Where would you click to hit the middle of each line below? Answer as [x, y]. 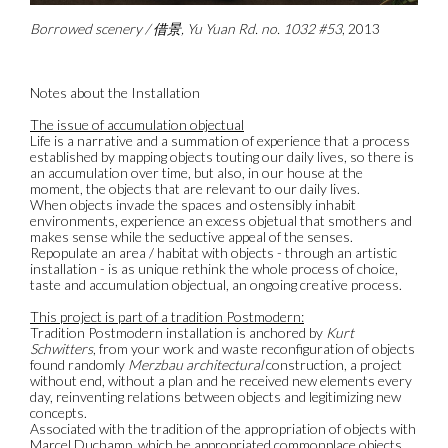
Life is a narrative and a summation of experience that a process [220, 141]
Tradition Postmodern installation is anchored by [178, 333]
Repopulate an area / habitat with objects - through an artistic [213, 253]
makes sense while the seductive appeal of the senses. [191, 237]
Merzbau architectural [195, 365]
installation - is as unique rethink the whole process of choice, [214, 269]
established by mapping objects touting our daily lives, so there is [222, 157]
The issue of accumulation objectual [137, 125]
